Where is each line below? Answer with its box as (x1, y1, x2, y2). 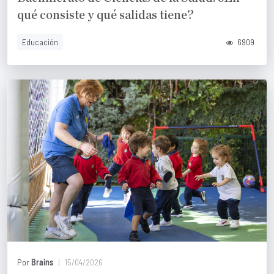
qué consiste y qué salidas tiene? (17, 9, 194, 21)
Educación (22, 36, 58, 47)
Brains (31, 256, 53, 267)
